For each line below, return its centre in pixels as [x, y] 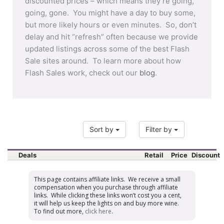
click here [98, 211]
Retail [154, 155]
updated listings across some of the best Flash [107, 49]
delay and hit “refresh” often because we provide [111, 37]
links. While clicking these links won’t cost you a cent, [108, 195]
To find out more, [60, 211]
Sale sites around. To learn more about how [103, 61]
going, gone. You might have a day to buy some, [110, 13]
